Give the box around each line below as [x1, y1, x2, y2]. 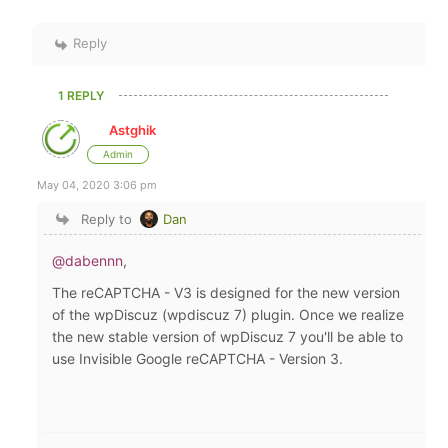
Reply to [80, 210, 132, 227]
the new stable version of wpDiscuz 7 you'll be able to [52, 327, 404, 345]
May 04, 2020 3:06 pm [37, 177, 158, 192]
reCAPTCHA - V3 [81, 283, 193, 301]
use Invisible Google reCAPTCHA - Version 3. [52, 349, 348, 367]
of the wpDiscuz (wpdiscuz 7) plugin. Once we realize [52, 305, 405, 323]
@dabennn [52, 251, 124, 269]
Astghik [109, 121, 157, 138]
